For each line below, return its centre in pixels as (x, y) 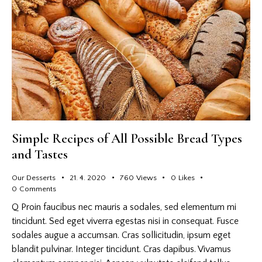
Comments (37, 189)
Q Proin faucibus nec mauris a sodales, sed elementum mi (124, 207)
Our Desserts (34, 177)
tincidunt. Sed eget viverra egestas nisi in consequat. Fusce (125, 221)
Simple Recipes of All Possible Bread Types (127, 138)
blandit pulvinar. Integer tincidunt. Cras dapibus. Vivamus (121, 249)
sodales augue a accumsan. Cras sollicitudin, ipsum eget (121, 235)
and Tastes (40, 154)
